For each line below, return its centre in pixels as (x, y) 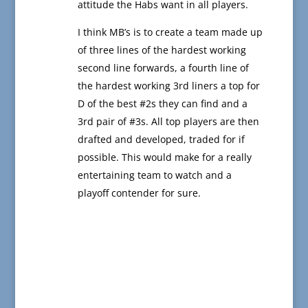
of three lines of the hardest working (162, 50)
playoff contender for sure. (139, 193)
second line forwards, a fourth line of (163, 68)
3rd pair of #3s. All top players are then (168, 122)
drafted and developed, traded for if (161, 140)
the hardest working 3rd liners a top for (168, 86)
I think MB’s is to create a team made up (170, 32)
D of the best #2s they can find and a (162, 104)
